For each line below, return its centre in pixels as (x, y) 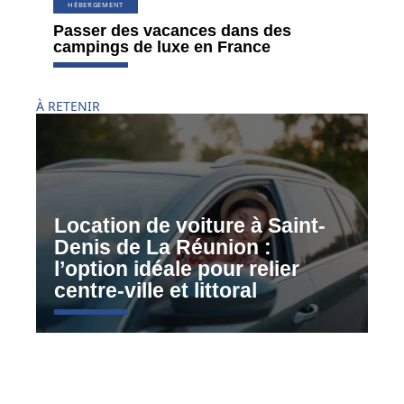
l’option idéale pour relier (177, 269)
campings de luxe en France (162, 47)
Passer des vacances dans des (173, 31)
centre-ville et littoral (156, 290)
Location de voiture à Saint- (190, 225)
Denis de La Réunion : (163, 247)
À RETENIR (68, 106)
